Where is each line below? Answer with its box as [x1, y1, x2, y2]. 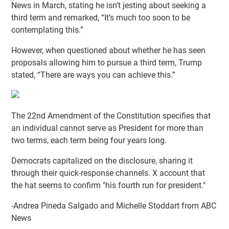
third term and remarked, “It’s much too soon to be [11, 12, 190, 22]
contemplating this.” [11, 25, 83, 35]
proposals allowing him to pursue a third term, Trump [11, 57, 202, 67]
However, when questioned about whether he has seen [11, 45, 205, 55]
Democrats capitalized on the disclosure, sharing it [11, 155, 193, 166]
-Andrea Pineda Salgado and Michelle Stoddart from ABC [11, 200, 216, 211]
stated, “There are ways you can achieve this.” [11, 70, 175, 80]
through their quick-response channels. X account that [11, 168, 205, 178]
